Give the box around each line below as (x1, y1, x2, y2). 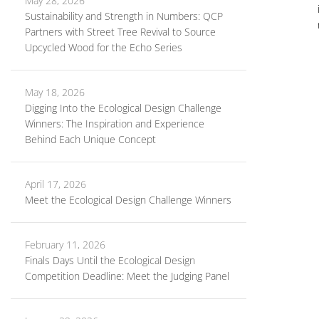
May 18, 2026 (25, 85, 85, 99)
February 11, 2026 (25, 238, 105, 251)
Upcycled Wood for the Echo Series (25, 41, 182, 54)
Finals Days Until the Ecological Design (25, 253, 195, 267)
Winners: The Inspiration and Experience (25, 117, 204, 130)
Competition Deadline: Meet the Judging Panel (25, 269, 229, 283)
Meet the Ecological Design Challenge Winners (25, 193, 231, 206)
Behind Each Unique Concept (25, 132, 156, 146)
